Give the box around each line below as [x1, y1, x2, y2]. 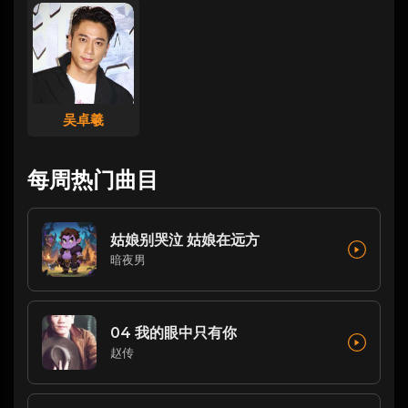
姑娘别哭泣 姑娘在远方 [110, 231, 260, 250]
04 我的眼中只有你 [110, 324, 237, 342]
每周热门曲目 [27, 166, 158, 193]
